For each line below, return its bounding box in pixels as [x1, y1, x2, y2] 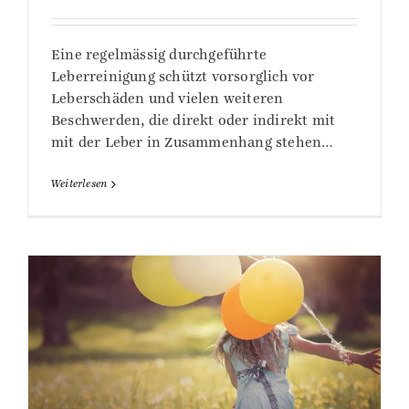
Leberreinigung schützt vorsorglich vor [51, 68, 315, 86]
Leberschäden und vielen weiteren [51, 90, 284, 108]
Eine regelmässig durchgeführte [51, 47, 267, 64]
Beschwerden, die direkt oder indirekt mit [51, 112, 336, 130]
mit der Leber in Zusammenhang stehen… [51, 134, 334, 152]
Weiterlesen [51, 178, 108, 191]
